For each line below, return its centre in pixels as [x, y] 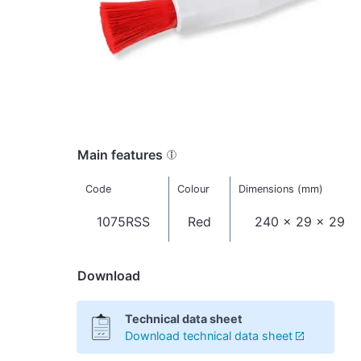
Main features [120, 155]
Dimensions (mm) [280, 189]
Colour [193, 189]
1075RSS [123, 221]
